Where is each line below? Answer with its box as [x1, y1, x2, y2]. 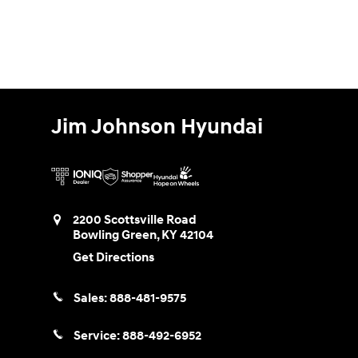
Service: [74, 328, 122, 344]
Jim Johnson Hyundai [51, 113, 263, 141]
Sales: [74, 290, 109, 306]
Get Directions [73, 249, 154, 265]
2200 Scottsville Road [73, 212, 197, 228]
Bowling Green [73, 227, 157, 243]
